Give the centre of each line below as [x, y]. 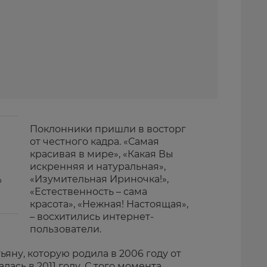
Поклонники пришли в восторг [108, 129]
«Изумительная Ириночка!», [99, 179]
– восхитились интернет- [92, 216]
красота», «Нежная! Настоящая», [109, 204]
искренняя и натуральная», [98, 166]
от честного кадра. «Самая [94, 141]
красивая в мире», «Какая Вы [102, 154]
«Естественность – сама [89, 191]
